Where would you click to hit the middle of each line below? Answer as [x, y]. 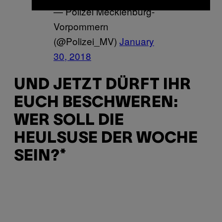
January [137, 41]
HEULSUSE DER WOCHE [106, 139]
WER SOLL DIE [69, 121]
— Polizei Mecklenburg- [104, 11]
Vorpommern [81, 26]
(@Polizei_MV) [86, 41]
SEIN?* [40, 157]
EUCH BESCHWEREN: [96, 103]
